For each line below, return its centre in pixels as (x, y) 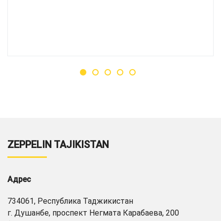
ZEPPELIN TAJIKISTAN (58, 145)
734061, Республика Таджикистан (70, 201)
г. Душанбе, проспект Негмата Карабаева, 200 (93, 213)
